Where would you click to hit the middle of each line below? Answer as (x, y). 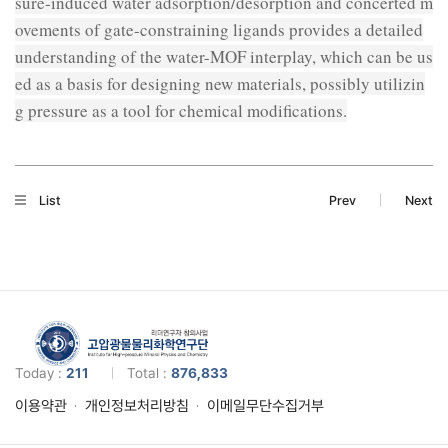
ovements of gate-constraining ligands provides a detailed (219, 29)
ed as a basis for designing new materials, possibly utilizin (220, 83)
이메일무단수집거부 (265, 405)
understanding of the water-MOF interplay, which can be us (224, 56)
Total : (149, 372)
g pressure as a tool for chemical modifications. (181, 110)
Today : (40, 372)
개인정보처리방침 (137, 405)
